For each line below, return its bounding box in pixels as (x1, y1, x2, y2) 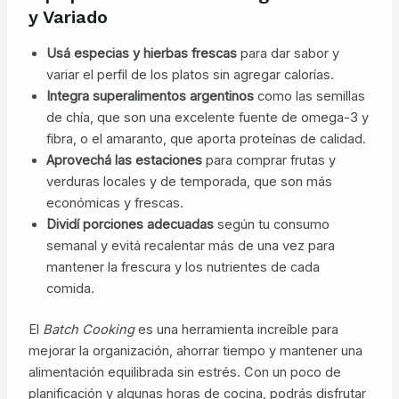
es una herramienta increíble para (134, 322, 338, 338)
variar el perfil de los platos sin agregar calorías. (45, 67, 334, 84)
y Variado (28, 6, 108, 28)
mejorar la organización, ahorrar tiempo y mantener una (28, 343, 362, 360)
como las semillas (253, 88, 365, 105)
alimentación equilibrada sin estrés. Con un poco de (28, 364, 341, 381)
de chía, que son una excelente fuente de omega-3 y (45, 110, 369, 126)
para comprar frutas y (201, 152, 336, 169)
